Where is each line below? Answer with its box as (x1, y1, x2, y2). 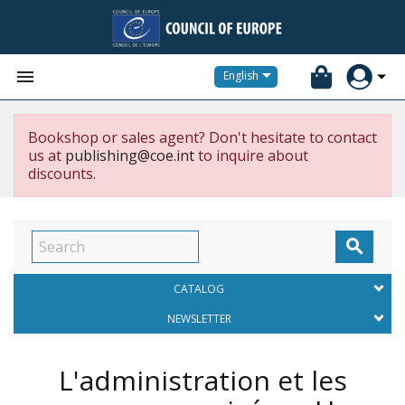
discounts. (28, 164, 96, 184)
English (223, 68, 259, 84)
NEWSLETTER (166, 311, 231, 326)
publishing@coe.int (65, 146, 194, 165)
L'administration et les (58, 362, 347, 399)
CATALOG (174, 281, 224, 297)
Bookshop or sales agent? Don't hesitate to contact (28, 127, 377, 147)
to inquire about (194, 146, 308, 165)
